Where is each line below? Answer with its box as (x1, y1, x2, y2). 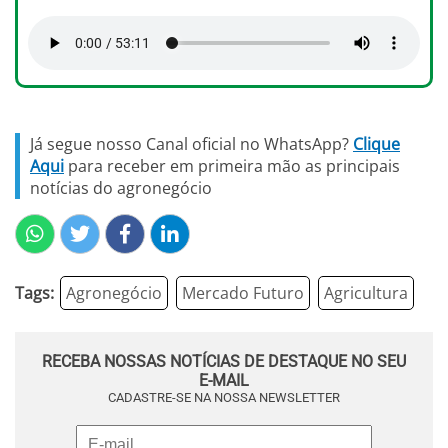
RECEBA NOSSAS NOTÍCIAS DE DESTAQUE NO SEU (42, 352, 406, 372)
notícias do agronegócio (30, 177, 212, 200)
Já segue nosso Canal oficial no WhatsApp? (30, 133, 353, 156)
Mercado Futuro (182, 282, 304, 305)
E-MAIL (199, 371, 249, 391)
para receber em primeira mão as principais (64, 155, 400, 178)
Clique (353, 133, 400, 156)
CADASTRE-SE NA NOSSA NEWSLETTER (108, 390, 340, 406)
